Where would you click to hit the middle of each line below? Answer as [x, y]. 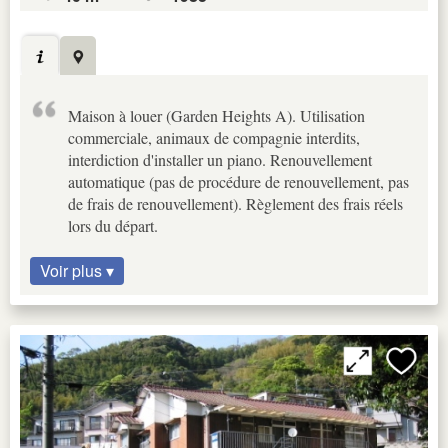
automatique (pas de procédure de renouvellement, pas [238, 182]
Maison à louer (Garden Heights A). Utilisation [216, 116]
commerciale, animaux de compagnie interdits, [214, 138]
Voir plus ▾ [77, 271]
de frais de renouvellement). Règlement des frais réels [235, 204]
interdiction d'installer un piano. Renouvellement [220, 160]
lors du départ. [113, 226]
